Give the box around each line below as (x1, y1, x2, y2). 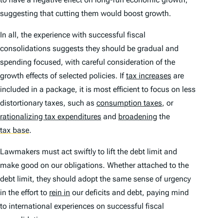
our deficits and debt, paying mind (70, 187, 189, 197)
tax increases (126, 71, 171, 80)
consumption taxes (96, 98, 162, 108)
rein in (49, 187, 70, 197)
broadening (118, 111, 157, 121)
